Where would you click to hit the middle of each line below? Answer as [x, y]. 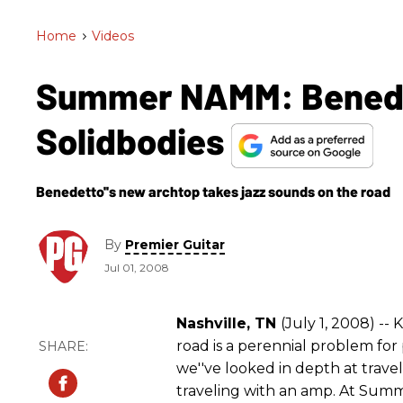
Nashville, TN [228, 323]
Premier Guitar [175, 245]
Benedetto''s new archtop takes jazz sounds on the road [213, 191]
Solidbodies [134, 140]
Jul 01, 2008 [137, 268]
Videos [113, 36]
